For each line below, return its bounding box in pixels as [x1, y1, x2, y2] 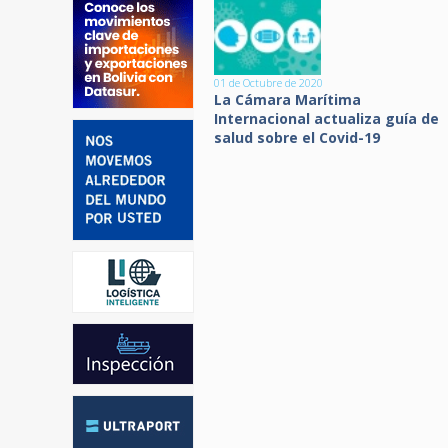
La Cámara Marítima [214, 89, 361, 109]
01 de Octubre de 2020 [214, 74, 323, 90]
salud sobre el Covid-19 [214, 127, 380, 147]
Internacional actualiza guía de [214, 108, 439, 128]
